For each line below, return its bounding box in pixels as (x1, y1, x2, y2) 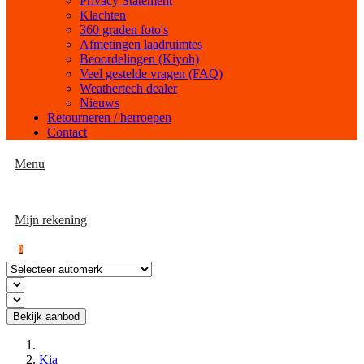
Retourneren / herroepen (47, 110, 171, 124)
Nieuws (80, 96, 119, 110)
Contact (47, 125, 87, 139)
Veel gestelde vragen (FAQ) (80, 67, 223, 80)
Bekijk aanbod (13, 310, 80, 323)
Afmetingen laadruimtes (80, 37, 202, 51)
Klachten (80, 8, 126, 22)
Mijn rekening (15, 213, 87, 227)
